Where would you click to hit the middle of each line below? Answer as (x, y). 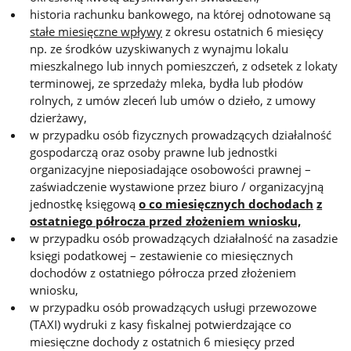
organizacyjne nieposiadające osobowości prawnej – (171, 169)
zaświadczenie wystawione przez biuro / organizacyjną (177, 186)
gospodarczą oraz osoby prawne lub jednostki (154, 152)
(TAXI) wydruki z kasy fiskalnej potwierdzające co (161, 324)
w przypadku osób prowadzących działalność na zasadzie (184, 238)
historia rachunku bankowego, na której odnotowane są (181, 14)
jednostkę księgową (85, 203)
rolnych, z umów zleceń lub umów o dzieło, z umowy (173, 100)
